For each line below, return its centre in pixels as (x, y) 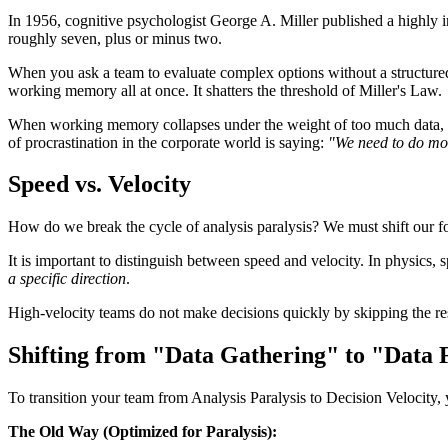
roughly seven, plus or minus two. (115, 38)
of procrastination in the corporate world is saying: (168, 142)
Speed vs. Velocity (99, 184)
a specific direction (67, 279)
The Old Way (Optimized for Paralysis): (142, 432)
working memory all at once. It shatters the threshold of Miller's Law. (225, 90)
